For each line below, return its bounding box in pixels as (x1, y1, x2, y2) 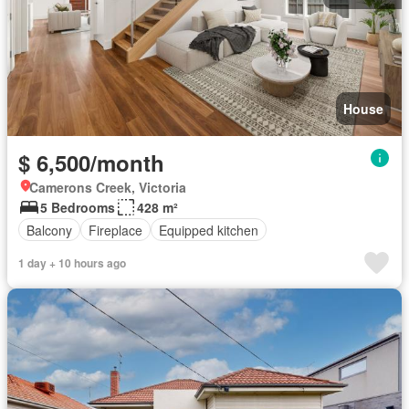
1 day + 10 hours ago (18, 255, 126, 271)
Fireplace (89, 220, 142, 239)
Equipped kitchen (159, 220, 258, 239)
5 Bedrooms (40, 198, 115, 216)
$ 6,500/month (18, 147, 164, 178)
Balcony (26, 220, 72, 239)
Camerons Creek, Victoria (29, 178, 186, 196)
